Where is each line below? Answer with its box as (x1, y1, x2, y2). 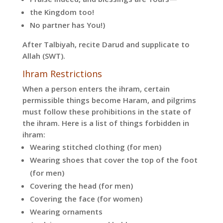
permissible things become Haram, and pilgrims (22, 95, 196, 106)
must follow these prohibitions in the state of (22, 107, 191, 117)
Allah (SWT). (22, 51, 65, 61)
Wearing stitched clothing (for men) (29, 142, 161, 152)
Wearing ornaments (29, 207, 103, 217)
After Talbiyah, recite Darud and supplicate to (22, 39, 190, 50)
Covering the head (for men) (29, 181, 133, 191)
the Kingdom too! (29, 7, 94, 17)
